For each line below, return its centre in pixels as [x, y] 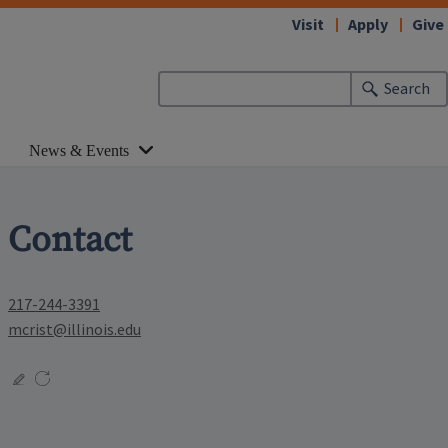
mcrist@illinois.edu [74, 329]
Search [407, 89]
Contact [70, 240]
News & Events [79, 150]
